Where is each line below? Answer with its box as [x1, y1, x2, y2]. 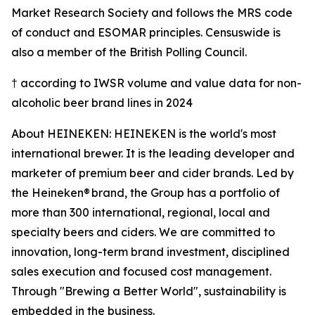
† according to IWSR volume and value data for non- [11, 75, 302, 90]
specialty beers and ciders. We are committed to [11, 224, 275, 239]
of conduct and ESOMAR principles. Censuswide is [11, 25, 281, 39]
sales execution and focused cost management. [11, 264, 271, 278]
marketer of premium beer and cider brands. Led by [11, 165, 294, 180]
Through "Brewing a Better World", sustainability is [11, 283, 286, 298]
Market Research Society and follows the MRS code [11, 5, 292, 20]
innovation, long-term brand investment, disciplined [11, 244, 290, 259]
